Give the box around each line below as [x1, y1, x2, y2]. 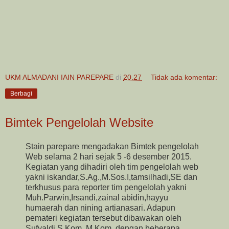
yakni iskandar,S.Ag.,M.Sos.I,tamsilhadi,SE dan [26, 173, 197, 182]
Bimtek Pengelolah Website [5, 115, 153, 129]
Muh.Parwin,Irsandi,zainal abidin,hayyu [26, 193, 168, 202]
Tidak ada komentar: [151, 73, 218, 81]
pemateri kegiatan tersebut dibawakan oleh [26, 214, 181, 223]
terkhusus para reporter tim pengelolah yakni [26, 183, 187, 192]
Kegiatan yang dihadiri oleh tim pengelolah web [26, 163, 198, 172]
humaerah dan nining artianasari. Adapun [26, 203, 175, 213]
